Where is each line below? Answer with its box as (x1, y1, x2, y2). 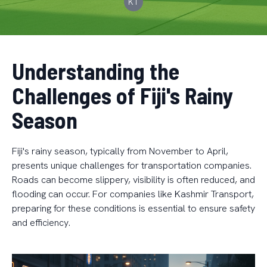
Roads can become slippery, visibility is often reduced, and (12, 173, 255, 186)
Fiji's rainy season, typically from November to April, (12, 145, 228, 157)
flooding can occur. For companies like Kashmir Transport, (12, 188, 254, 200)
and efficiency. (12, 216, 70, 229)
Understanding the (12, 57, 179, 85)
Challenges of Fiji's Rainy (12, 82, 233, 109)
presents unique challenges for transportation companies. (12, 159, 252, 172)
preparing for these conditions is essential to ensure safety (12, 202, 255, 215)
